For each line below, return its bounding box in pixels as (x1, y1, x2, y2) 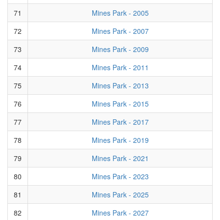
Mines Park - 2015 (91, 98, 149, 109)
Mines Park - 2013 (91, 80, 149, 90)
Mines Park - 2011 (91, 62, 149, 72)
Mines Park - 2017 (91, 116, 149, 127)
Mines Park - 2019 (91, 135, 149, 145)
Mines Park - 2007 (91, 26, 149, 36)
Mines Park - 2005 (91, 7, 149, 18)
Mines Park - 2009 (91, 44, 149, 54)
